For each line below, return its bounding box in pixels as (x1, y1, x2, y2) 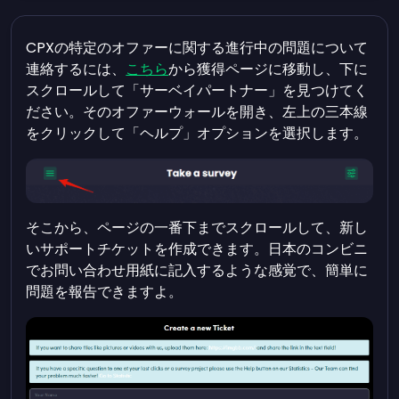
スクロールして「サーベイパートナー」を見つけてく (26, 80, 369, 101)
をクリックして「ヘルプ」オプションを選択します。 (26, 123, 369, 143)
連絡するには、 (26, 59, 126, 79)
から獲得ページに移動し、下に (168, 59, 369, 79)
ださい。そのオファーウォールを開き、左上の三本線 (26, 102, 369, 122)
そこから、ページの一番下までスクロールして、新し (26, 217, 369, 239)
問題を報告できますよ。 (26, 281, 183, 303)
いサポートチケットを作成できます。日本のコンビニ (26, 239, 369, 260)
